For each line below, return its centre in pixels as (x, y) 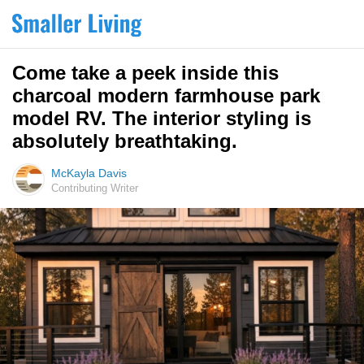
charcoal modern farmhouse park (166, 95)
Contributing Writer (95, 188)
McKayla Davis (89, 173)
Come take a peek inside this (145, 73)
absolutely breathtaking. (125, 141)
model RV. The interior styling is (162, 118)
